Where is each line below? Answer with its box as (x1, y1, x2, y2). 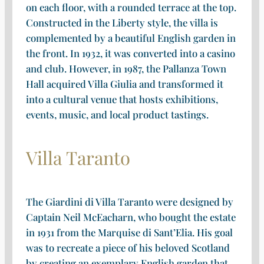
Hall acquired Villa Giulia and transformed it (25, 77, 223, 90)
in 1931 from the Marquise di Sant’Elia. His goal (25, 225, 233, 239)
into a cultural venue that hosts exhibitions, (25, 92, 218, 105)
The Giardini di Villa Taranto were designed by (25, 194, 233, 208)
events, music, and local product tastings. (25, 107, 209, 121)
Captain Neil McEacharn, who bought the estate (25, 210, 236, 223)
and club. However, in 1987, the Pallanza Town (25, 61, 226, 75)
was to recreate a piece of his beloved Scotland (25, 240, 230, 254)
